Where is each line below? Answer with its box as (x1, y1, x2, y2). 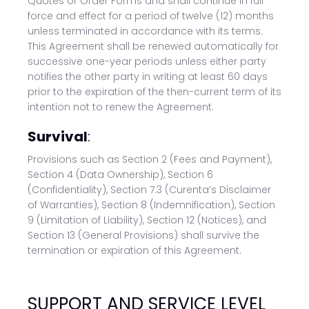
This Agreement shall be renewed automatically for (28, 39, 279, 53)
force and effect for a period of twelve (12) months (28, 9, 274, 23)
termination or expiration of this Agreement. (28, 243, 241, 257)
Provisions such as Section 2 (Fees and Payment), (28, 152, 272, 166)
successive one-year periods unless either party (28, 54, 266, 68)
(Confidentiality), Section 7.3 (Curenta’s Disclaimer (28, 183, 271, 197)
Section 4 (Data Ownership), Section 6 (28, 168, 213, 181)
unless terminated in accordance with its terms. (28, 24, 263, 38)
